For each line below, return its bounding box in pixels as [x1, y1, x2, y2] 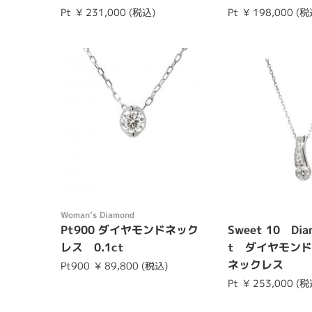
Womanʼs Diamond [61, 208, 134, 221]
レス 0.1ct [61, 239, 124, 255]
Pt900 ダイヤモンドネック [61, 221, 198, 237]
